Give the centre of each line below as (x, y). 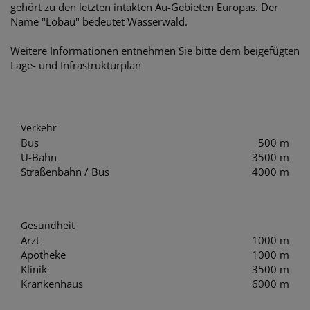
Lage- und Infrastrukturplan (76, 65)
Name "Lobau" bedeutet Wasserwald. (99, 22)
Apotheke (43, 254)
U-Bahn (39, 157)
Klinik (34, 269)
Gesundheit (48, 225)
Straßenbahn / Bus (65, 172)
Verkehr (39, 128)
